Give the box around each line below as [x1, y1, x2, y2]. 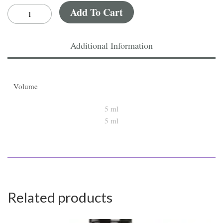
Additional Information [70, 39, 153, 52]
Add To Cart [70, 5, 123, 20]
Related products [7, 189, 112, 206]
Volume [13, 81, 38, 92]
